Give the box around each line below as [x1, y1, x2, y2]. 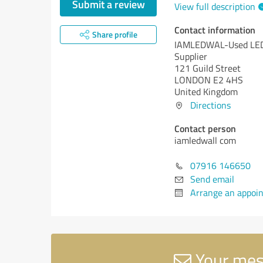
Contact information [174, 23, 255, 36]
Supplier [174, 50, 207, 63]
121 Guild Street [174, 62, 241, 75]
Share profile [92, 29, 137, 40]
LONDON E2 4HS [174, 73, 243, 86]
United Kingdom [174, 85, 238, 98]
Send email [190, 173, 234, 186]
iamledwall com [174, 134, 236, 147]
